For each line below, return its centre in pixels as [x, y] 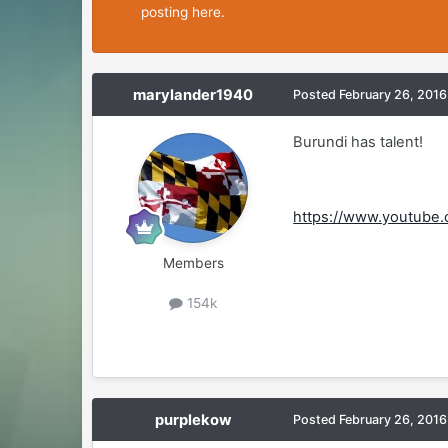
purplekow [193, 420]
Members [193, 263]
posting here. [187, 12]
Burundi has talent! [358, 142]
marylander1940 [193, 95]
